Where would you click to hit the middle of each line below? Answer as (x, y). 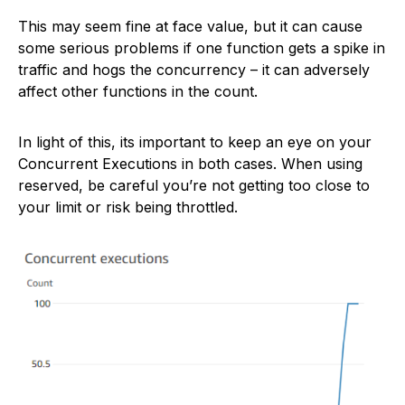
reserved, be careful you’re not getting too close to (194, 185)
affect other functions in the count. (138, 91)
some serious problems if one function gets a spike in (202, 48)
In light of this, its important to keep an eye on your (195, 142)
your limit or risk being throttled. (128, 207)
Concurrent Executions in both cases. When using (190, 164)
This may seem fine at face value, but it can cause (190, 26)
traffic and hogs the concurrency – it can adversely (194, 70)
